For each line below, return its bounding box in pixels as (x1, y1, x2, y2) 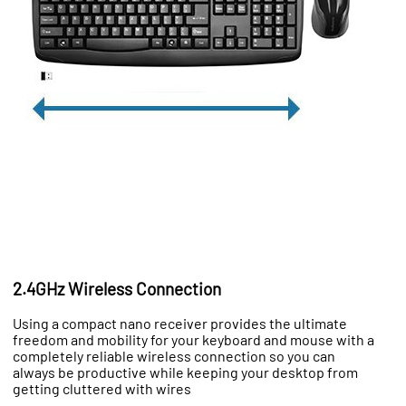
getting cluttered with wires (13, 380, 191, 398)
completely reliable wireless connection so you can (13, 347, 335, 365)
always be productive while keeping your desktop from (13, 363, 358, 382)
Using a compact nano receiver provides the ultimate (13, 314, 347, 333)
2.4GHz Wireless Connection (13, 278, 221, 300)
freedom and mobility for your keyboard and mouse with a (13, 331, 374, 349)
